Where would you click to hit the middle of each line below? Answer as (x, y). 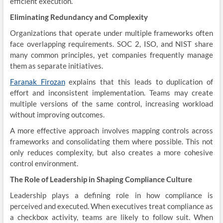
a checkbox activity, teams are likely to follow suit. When (111, 217)
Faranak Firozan (37, 82)
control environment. (44, 163)
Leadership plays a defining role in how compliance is (111, 195)
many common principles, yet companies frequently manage (111, 55)
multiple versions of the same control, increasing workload (111, 104)
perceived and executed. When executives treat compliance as (111, 206)
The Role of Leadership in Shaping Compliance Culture (101, 179)
